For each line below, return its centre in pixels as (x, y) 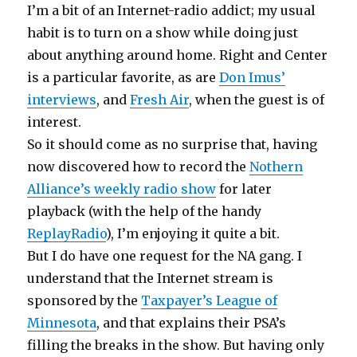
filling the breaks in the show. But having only (176, 345)
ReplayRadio (67, 234)
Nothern (277, 167)
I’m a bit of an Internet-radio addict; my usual (172, 11)
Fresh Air (160, 100)
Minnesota (62, 323)
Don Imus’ (253, 78)
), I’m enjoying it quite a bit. (193, 234)
